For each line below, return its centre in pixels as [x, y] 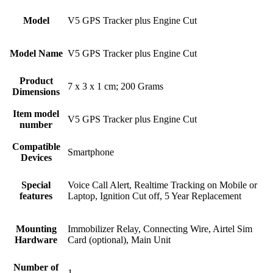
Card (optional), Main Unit [119, 239]
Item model [36, 113]
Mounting [36, 229]
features [36, 196]
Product [36, 80]
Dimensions [36, 91]
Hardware [36, 239]
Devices [36, 157]
